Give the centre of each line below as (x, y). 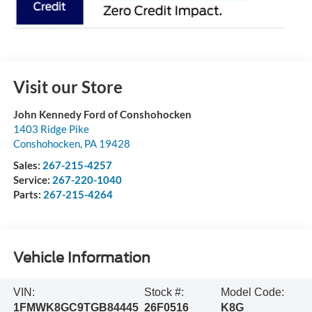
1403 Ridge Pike (51, 128)
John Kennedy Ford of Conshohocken (102, 114)
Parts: (28, 194)
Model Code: (253, 292)
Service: (32, 179)
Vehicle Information (81, 258)
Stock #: (164, 292)
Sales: (28, 165)
